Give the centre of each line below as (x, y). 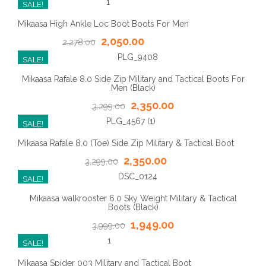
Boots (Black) (133, 208)
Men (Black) (133, 88)
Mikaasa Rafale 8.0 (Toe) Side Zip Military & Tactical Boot (126, 143)
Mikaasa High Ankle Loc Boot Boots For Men (103, 23)
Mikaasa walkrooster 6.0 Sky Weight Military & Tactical (133, 199)
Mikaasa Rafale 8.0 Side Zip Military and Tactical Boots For (133, 79)
